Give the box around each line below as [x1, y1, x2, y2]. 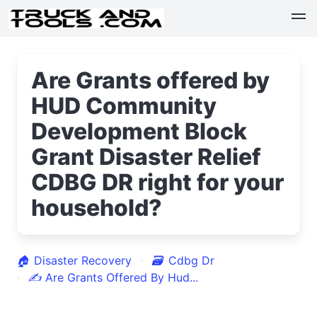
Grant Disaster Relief [31, 143, 261, 171]
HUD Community [31, 92, 217, 120]
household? [31, 194, 162, 221]
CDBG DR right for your [31, 168, 284, 196]
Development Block [31, 117, 247, 145]
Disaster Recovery [34, 253, 132, 267]
